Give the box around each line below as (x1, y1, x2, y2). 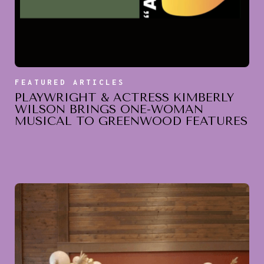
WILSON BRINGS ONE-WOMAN (15, 102, 203, 116)
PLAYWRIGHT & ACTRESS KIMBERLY (15, 90, 234, 104)
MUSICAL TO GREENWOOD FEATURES (15, 114, 247, 128)
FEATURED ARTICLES (15, 77, 125, 87)
